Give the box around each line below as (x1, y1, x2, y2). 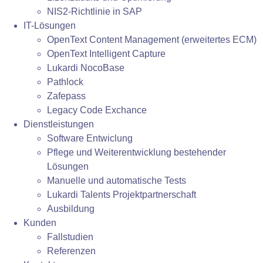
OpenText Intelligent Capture (47, 49, 166, 59)
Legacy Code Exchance (47, 105, 147, 115)
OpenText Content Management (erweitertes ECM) (47, 35, 257, 45)
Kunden (23, 218, 56, 228)
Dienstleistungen (23, 119, 94, 129)
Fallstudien (47, 232, 93, 242)
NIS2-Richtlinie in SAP (47, 6, 142, 16)
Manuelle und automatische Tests (47, 176, 186, 186)
